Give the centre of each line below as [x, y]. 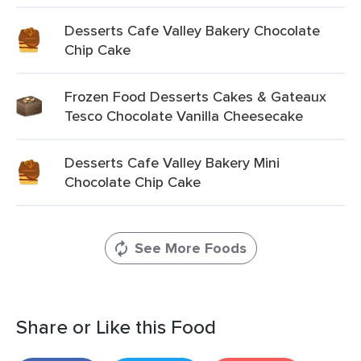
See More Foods [190, 248]
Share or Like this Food [116, 327]
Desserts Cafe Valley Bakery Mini [172, 162]
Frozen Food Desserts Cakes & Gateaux [195, 96]
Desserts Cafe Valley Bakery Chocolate [192, 30]
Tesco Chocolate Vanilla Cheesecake [184, 116]
